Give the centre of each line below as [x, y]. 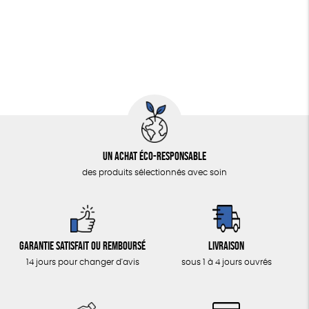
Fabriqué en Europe [65, 52]
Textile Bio [158, 25]
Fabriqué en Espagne [69, 25]
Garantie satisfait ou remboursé [83, 246]
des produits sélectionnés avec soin [154, 173]
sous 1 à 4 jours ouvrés [226, 262]
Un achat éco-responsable [154, 156]
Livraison [227, 246]
